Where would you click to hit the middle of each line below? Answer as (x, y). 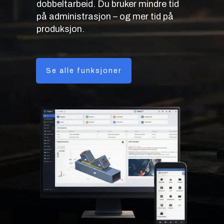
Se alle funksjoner (83, 71)
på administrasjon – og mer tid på (105, 17)
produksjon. (60, 29)
